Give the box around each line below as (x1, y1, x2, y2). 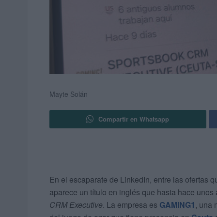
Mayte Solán (49, 89, 88, 99)
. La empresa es (103, 199, 159, 211)
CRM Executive (49, 199, 103, 211)
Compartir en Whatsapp (98, 114, 170, 124)
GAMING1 (159, 199, 195, 211)
